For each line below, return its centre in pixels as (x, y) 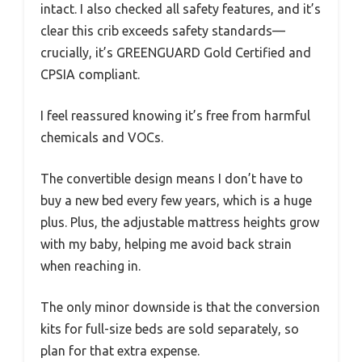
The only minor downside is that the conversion (180, 307)
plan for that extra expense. (120, 351)
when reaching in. (90, 266)
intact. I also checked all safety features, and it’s (181, 9)
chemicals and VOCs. (102, 138)
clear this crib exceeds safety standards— (163, 31)
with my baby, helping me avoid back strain (166, 244)
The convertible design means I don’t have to (172, 179)
